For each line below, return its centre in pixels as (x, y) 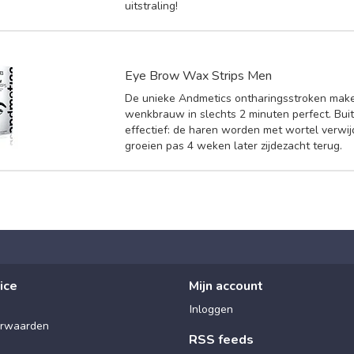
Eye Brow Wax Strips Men (199, 75)
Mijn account (226, 286)
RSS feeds (221, 339)
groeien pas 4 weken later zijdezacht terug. (234, 145)
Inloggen (211, 309)
